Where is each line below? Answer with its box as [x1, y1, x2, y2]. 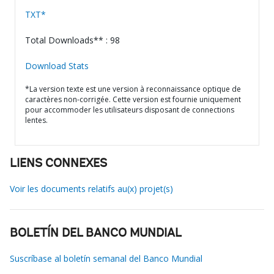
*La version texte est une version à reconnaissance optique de [25, 84, 241, 94]
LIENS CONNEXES [10, 158, 107, 170]
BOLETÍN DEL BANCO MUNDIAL [10, 228, 182, 240]
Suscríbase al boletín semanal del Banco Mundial [10, 253, 202, 264]
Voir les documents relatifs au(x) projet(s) [10, 183, 173, 194]
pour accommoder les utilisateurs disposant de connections [25, 105, 234, 115]
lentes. [25, 115, 48, 125]
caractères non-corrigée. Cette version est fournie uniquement [25, 94, 241, 105]
